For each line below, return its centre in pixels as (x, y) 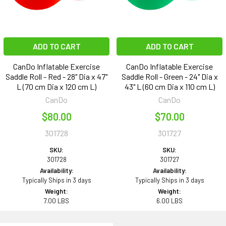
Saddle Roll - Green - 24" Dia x (169, 77)
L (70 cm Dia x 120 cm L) (56, 87)
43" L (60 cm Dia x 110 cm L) (169, 87)
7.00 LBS (56, 201)
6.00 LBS (169, 201)
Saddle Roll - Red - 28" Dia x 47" (56, 77)
